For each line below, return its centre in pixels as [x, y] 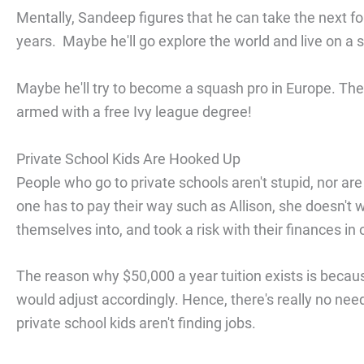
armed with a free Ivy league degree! [134, 111]
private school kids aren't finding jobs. [138, 323]
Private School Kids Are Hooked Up [128, 158]
